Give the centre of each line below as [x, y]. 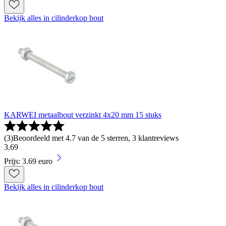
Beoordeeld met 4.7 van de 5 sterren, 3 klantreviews [96, 138]
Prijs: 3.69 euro [28, 161]
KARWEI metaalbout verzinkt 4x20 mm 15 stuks [83, 115]
